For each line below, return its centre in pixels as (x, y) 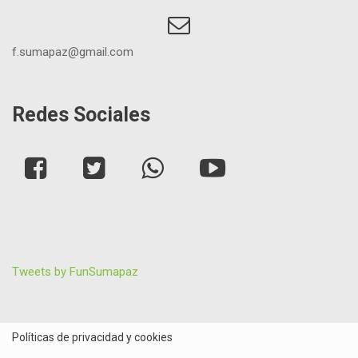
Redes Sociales (81, 115)
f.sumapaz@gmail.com (73, 52)
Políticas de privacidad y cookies (92, 337)
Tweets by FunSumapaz (75, 272)
